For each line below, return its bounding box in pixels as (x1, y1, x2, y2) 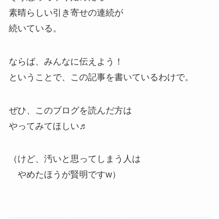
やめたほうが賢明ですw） (8, 170, 121, 180)
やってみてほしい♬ (8, 121, 88, 131)
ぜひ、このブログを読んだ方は (8, 105, 132, 115)
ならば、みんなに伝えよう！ (8, 56, 123, 66)
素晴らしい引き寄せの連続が (8, 7, 123, 18)
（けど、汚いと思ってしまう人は (8, 154, 141, 164)
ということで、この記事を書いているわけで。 (8, 72, 194, 82)
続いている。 (8, 23, 62, 33)
